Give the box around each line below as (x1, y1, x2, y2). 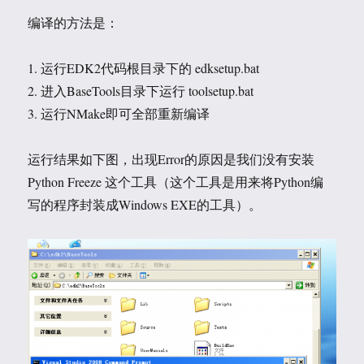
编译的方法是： (28, 14, 119, 31)
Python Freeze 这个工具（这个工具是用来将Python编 (28, 173, 324, 190)
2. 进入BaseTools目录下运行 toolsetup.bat (28, 82, 254, 99)
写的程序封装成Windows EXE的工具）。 (28, 196, 262, 213)
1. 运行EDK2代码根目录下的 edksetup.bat (28, 59, 260, 76)
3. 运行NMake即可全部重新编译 (28, 105, 210, 122)
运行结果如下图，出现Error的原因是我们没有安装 (28, 150, 315, 167)
